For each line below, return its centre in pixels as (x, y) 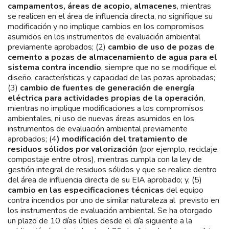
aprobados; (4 (32, 139)
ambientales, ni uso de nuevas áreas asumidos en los (101, 118)
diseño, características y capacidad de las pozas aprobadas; (111, 77)
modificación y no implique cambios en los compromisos (106, 26)
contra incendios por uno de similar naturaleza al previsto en (113, 200)
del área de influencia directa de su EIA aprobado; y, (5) (105, 180)
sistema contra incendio (54, 67)
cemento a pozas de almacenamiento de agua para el (112, 57)
